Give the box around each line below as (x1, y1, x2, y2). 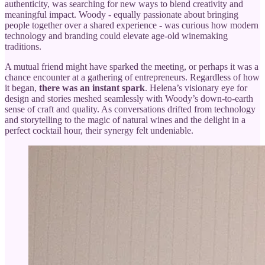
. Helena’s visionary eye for (145, 83, 247, 93)
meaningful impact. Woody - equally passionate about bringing (5, 9, 238, 20)
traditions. (5, 41, 41, 52)
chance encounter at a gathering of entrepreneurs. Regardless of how (5, 72, 260, 83)
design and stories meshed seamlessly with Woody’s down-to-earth (5, 93, 253, 104)
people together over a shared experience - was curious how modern (5, 20, 258, 31)
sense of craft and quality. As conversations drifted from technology (5, 104, 256, 115)
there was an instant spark (39, 83, 145, 93)
